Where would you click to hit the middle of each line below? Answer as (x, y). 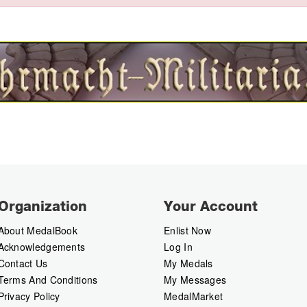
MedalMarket (194, 296)
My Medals (188, 263)
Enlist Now (187, 230)
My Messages (195, 280)
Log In (178, 247)
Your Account (211, 206)
